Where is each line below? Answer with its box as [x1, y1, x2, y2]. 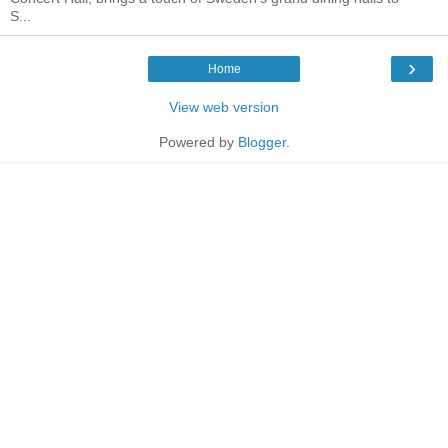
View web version [169, 99, 279, 116]
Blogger [237, 134, 286, 151]
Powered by [158, 134, 238, 151]
